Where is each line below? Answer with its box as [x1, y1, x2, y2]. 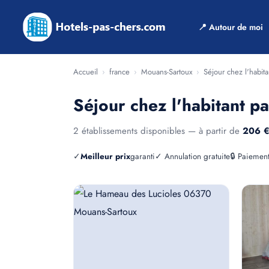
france [109, 66, 130, 77]
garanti [130, 151, 155, 162]
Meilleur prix [80, 151, 130, 162]
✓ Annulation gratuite [155, 151, 230, 162]
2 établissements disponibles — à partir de [73, 124, 243, 138]
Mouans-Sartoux [141, 66, 192, 77]
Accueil [73, 66, 98, 77]
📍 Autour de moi [198, 21, 263, 33]
